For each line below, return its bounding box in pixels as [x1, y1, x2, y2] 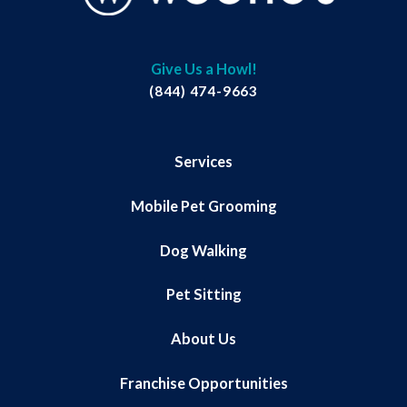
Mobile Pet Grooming [130, 196, 277, 214]
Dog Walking [160, 241, 247, 259]
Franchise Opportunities [119, 373, 288, 392]
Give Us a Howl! [150, 59, 257, 77]
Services [174, 153, 233, 171]
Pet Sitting [165, 285, 242, 303]
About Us [171, 329, 236, 347]
